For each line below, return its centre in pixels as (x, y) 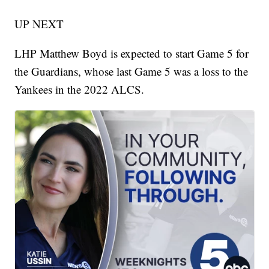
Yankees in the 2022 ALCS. (80, 89)
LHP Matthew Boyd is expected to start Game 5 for (132, 53)
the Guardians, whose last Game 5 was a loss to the (131, 71)
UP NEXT (39, 24)
